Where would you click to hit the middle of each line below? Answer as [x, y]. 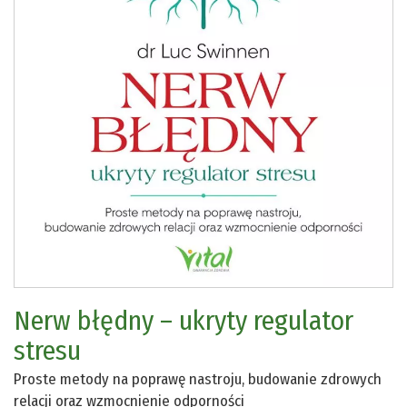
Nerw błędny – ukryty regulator [184, 321]
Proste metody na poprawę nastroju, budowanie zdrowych [198, 380]
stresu [47, 351]
